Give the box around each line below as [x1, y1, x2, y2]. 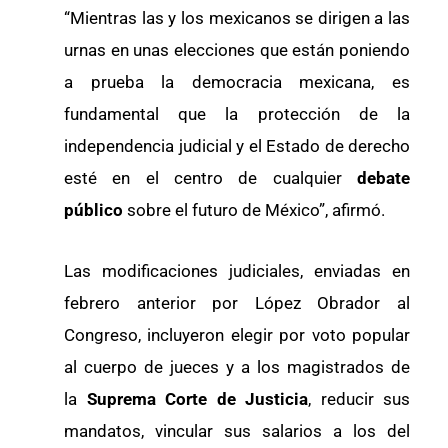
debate [357, 167, 410, 188]
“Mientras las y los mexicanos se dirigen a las [64, 7, 410, 28]
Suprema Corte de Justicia [86, 389, 308, 410]
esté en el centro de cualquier [64, 167, 357, 188]
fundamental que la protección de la [64, 103, 410, 124]
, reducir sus [308, 389, 410, 410]
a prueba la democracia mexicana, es [64, 71, 410, 92]
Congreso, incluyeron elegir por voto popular [64, 325, 410, 346]
